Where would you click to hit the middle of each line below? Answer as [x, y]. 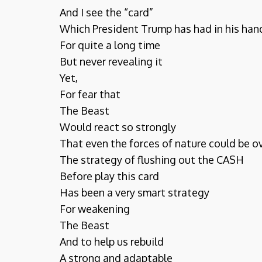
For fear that [90, 94]
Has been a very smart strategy [135, 192]
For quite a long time [110, 45]
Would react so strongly [118, 127]
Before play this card [109, 176]
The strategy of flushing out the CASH [152, 160]
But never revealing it [111, 61]
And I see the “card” [106, 12]
